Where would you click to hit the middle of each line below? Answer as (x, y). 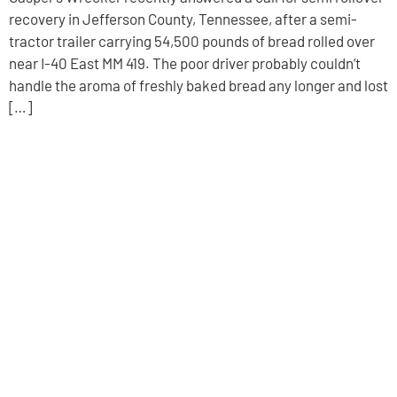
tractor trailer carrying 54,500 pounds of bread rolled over (192, 40)
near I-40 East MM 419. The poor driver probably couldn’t (185, 62)
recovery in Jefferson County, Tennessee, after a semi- (183, 18)
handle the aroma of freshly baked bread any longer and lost (198, 85)
